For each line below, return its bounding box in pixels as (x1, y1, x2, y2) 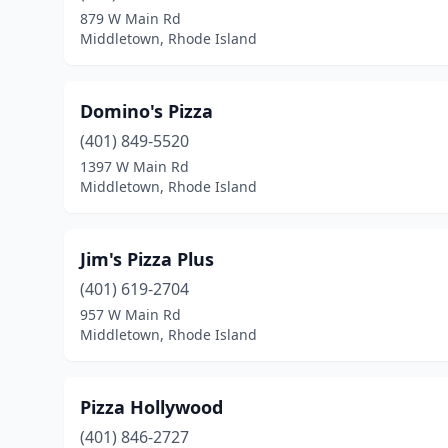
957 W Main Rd (80, 305, 181, 324)
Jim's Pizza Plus (80, 247, 214, 271)
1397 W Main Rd (80, 157, 189, 176)
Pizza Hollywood (80, 395, 223, 419)
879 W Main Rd (80, 9, 181, 28)
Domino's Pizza (80, 99, 213, 123)
